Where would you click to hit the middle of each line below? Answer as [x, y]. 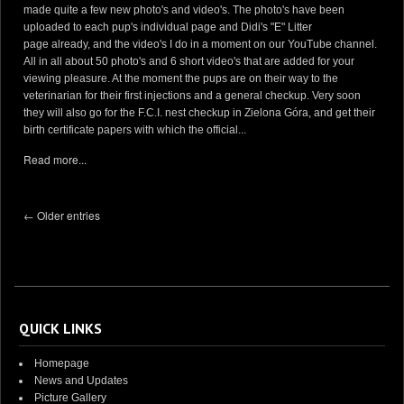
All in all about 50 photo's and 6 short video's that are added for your [189, 61]
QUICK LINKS [60, 328]
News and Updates [81, 381]
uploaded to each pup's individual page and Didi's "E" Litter [168, 27]
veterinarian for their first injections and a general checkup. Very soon [192, 96]
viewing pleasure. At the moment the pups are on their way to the [181, 78]
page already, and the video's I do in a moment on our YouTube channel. [200, 44]
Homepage [62, 363]
